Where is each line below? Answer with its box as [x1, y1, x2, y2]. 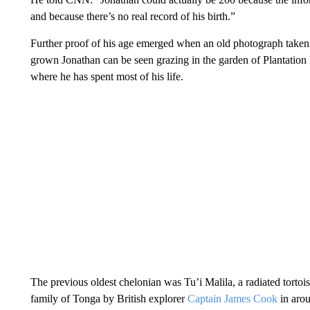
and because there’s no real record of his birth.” [30, 10, 235, 22]
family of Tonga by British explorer [30, 293, 188, 304]
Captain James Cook [187, 293, 277, 304]
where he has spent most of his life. [30, 71, 183, 82]
